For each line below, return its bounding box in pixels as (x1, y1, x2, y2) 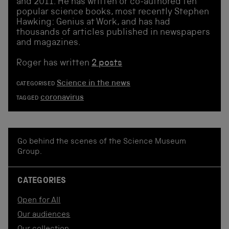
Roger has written (16, 58, 91, 68)
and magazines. (16, 38, 81, 48)
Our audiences (17, 211, 71, 219)
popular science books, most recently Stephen (16, 7, 209, 17)
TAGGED (16, 95, 39, 102)
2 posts (91, 58, 122, 68)
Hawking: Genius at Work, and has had (16, 17, 170, 27)
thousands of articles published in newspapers (16, 28, 210, 37)
